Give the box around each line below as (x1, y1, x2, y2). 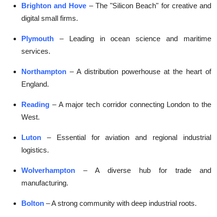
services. (21, 47, 50, 56)
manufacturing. (21, 179, 68, 187)
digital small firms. (21, 14, 78, 23)
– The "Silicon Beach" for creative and (89, 1, 212, 10)
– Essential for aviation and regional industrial (46, 133, 212, 142)
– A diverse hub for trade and (83, 166, 211, 175)
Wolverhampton (21, 166, 75, 175)
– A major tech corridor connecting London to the (52, 100, 212, 109)
